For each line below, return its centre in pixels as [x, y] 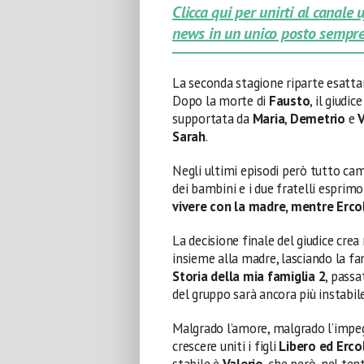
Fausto [289, 100]
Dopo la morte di [221, 100]
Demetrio [317, 118]
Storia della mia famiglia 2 [249, 276]
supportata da [212, 118]
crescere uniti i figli [226, 346]
